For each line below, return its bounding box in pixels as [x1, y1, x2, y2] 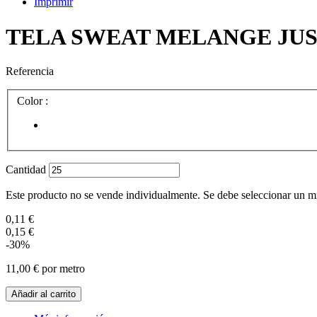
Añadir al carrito [11, 288, 76, 299]
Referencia [6, 65, 54, 78]
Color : [17, 94, 51, 107]
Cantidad [6, 163, 46, 175]
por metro [39, 262, 85, 275]
